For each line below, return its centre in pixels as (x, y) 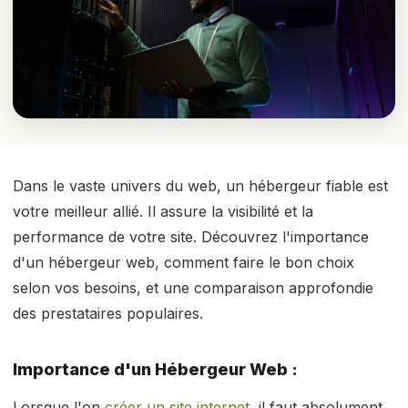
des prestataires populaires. (108, 313)
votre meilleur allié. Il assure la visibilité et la (163, 211)
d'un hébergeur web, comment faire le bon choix (184, 262)
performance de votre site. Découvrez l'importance (191, 237)
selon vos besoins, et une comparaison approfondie (193, 288)
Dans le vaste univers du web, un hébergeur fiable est (200, 186)
